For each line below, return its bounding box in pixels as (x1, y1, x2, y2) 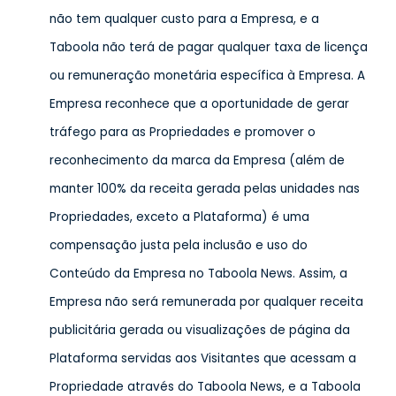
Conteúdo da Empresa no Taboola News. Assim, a (49, 265, 347, 282)
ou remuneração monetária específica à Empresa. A (49, 67, 365, 84)
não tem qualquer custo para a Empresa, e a (49, 11, 319, 27)
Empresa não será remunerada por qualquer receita (49, 293, 363, 310)
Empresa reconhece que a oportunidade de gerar (49, 95, 349, 112)
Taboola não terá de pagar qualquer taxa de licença (49, 39, 368, 56)
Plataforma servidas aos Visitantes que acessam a (49, 350, 356, 367)
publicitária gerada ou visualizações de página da (49, 322, 350, 339)
